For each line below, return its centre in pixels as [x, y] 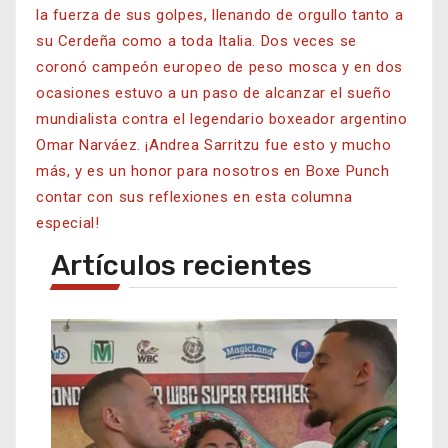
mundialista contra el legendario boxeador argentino [222, 118]
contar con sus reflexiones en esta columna [194, 196]
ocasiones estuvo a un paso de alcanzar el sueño [214, 92]
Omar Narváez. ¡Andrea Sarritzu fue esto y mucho [214, 144]
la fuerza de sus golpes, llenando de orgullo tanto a [220, 14]
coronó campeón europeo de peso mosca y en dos [219, 66]
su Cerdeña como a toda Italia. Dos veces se [196, 40]
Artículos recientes [181, 265]
